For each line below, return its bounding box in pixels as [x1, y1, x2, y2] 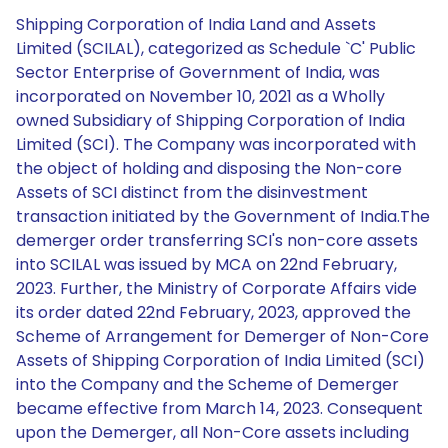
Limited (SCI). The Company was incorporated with [16, 133, 416, 156]
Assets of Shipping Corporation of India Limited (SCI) [16, 349, 425, 372]
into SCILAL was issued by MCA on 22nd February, [16, 253, 397, 276]
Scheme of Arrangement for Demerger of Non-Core [16, 325, 429, 348]
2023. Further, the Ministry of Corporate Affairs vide [16, 277, 417, 300]
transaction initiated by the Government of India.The [16, 205, 430, 228]
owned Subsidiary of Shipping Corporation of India [16, 109, 405, 132]
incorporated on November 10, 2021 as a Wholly [16, 85, 385, 108]
